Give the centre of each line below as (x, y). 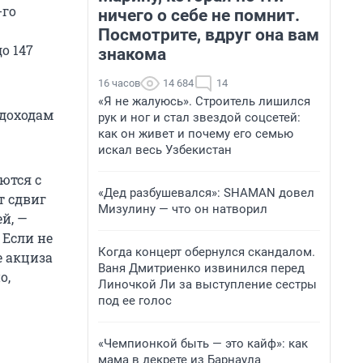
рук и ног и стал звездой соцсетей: (199, 117)
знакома (132, 54)
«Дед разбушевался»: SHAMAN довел (206, 193)
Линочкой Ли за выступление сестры (207, 284)
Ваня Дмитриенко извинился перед (201, 268)
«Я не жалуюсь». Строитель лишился (204, 101)
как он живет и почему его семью (196, 134)
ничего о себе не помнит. (199, 15)
